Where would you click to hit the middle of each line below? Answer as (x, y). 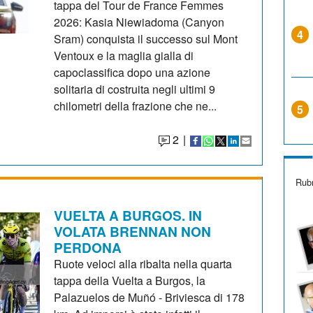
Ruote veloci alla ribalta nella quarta (143, 263)
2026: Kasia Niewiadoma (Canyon (139, 22)
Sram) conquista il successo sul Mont (146, 38)
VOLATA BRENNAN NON (133, 231)
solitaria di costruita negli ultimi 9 (135, 89)
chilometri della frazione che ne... (136, 105)
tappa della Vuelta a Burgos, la (130, 280)
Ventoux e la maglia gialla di (124, 55)
